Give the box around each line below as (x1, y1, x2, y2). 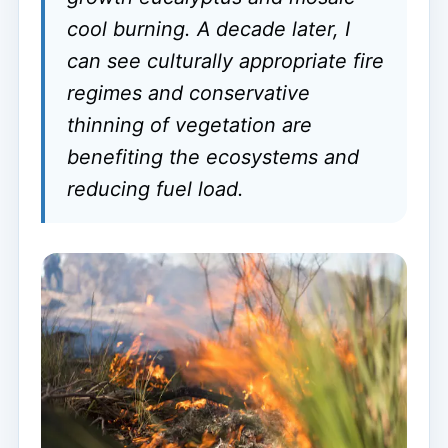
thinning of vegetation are (67, 112, 312, 137)
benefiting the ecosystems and (67, 144, 359, 169)
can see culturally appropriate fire (67, 48, 384, 73)
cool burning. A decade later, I (67, 16, 350, 41)
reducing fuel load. (67, 176, 244, 201)
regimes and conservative (67, 80, 310, 105)
